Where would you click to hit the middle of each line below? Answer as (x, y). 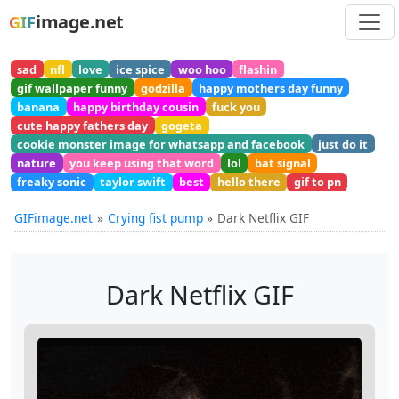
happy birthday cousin (136, 106)
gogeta (182, 125)
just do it (343, 144)
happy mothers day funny (270, 88)
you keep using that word (142, 163)
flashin (258, 69)
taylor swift (133, 182)
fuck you (236, 106)
